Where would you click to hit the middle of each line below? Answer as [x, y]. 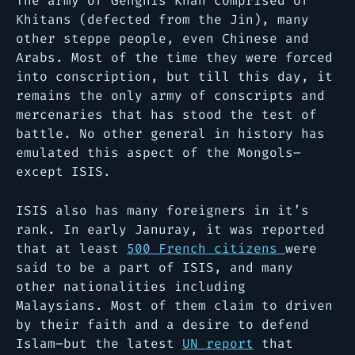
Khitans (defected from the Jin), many [162, 19]
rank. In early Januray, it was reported [170, 229]
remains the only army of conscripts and [170, 95]
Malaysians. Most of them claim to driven [174, 305]
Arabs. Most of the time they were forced [174, 57]
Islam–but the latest [99, 343]
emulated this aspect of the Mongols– [158, 152]
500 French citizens [206, 248]
